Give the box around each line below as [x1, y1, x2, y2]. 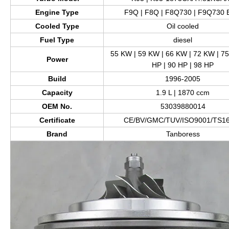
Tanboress [166, 129, 200, 138]
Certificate [39, 116, 75, 124]
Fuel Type [40, 35, 74, 44]
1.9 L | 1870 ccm [156, 88, 210, 97]
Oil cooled [167, 21, 199, 30]
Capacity [41, 88, 73, 97]
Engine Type [35, 8, 79, 16]
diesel [173, 35, 192, 44]
